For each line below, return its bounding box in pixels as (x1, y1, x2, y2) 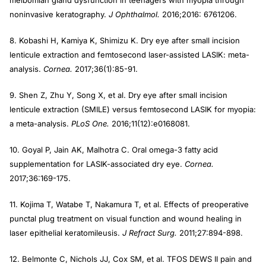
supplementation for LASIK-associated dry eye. (9, 159, 182, 169)
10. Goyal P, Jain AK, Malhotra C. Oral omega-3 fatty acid (9, 145, 218, 154)
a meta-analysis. (9, 119, 71, 128)
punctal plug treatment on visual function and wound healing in (9, 214, 242, 223)
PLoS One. (71, 119, 109, 128)
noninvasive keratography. (9, 9, 106, 19)
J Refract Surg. (122, 228, 177, 237)
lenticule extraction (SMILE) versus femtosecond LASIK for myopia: (9, 104, 256, 114)
